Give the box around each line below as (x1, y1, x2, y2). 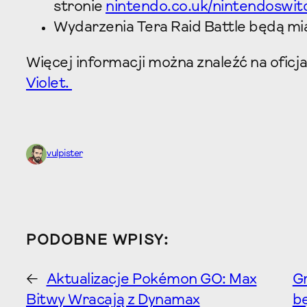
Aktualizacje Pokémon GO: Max (46, 273, 257, 288)
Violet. (26, 77, 72, 93)
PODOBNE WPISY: (26, 234, 169, 249)
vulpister (47, 149, 83, 159)
